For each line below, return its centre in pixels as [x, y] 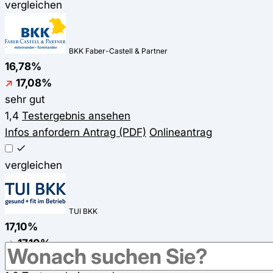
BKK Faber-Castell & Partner [118, 51]
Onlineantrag [181, 132]
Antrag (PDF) [113, 132]
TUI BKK [83, 211]
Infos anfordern [42, 132]
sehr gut [25, 99]
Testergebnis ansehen [76, 116]
